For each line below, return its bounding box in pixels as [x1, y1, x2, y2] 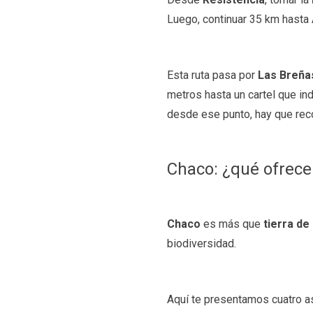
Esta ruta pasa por [167, 68, 259, 82]
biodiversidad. [167, 236, 237, 250]
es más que [201, 217, 264, 231]
